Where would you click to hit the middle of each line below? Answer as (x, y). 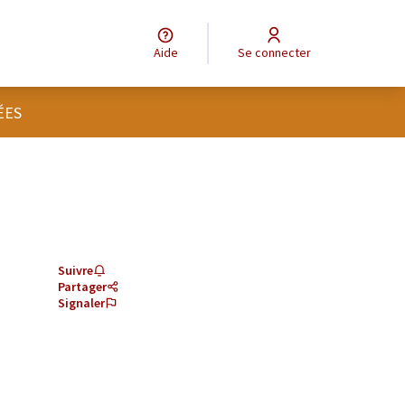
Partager (82, 287)
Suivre (75, 270)
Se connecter (278, 52)
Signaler (81, 303)
